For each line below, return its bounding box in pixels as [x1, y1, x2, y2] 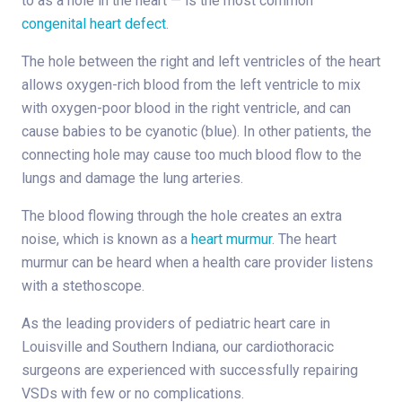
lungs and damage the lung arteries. [22, 170, 243, 188]
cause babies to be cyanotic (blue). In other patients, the [22, 123, 371, 141]
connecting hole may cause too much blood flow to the [22, 146, 362, 164]
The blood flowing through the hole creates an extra [22, 207, 342, 225]
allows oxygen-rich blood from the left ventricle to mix [22, 76, 361, 94]
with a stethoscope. [22, 277, 144, 295]
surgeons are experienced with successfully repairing [22, 362, 358, 380]
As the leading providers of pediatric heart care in [22, 315, 330, 333]
